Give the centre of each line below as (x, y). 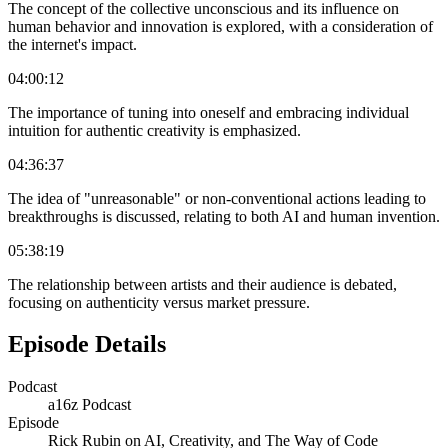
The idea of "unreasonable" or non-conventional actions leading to (217, 198)
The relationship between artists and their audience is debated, (202, 284)
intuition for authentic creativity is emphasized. (154, 130)
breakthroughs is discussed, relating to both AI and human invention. (224, 216)
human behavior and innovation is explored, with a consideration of (220, 26)
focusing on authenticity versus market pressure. (159, 302)
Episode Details (87, 344)
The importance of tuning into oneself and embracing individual (208, 112)
